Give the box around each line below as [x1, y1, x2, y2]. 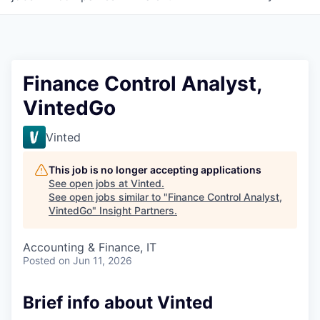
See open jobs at [49, 177, 131, 189]
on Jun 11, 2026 [59, 254, 132, 266]
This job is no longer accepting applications [49, 164, 261, 176]
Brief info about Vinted [23, 292, 213, 313]
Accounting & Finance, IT [23, 240, 156, 254]
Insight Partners [99, 204, 174, 216]
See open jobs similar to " [49, 191, 168, 203]
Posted [23, 254, 56, 266]
